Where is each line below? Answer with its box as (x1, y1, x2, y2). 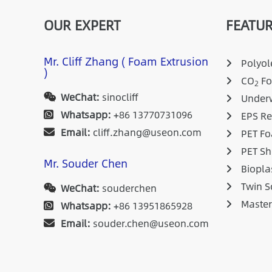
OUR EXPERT (44, 15, 121, 36)
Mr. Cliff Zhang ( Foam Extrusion (44, 53, 208, 70)
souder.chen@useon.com (90, 216, 209, 231)
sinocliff (99, 89, 138, 105)
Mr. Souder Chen (44, 155, 127, 172)
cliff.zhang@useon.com (90, 124, 202, 140)
